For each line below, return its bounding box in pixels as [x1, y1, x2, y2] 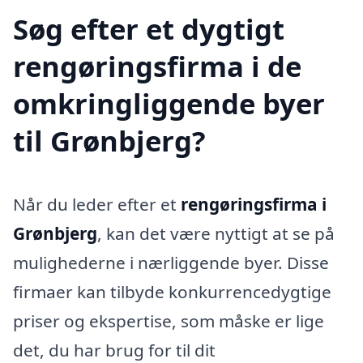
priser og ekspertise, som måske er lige [13, 310, 324, 333]
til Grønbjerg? [13, 122, 206, 160]
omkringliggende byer [13, 84, 325, 123]
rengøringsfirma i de [13, 47, 301, 86]
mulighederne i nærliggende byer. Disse [13, 251, 329, 275]
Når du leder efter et [13, 193, 181, 216]
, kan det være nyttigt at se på [97, 222, 335, 246]
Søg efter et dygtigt [13, 10, 284, 49]
